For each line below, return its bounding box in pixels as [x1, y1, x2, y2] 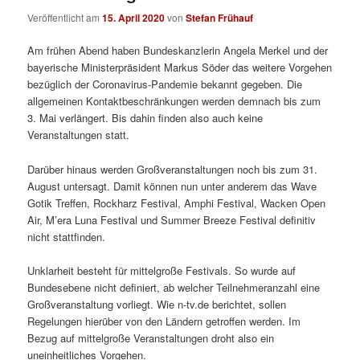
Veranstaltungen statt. [27, 127, 130, 143]
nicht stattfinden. [27, 228, 106, 244]
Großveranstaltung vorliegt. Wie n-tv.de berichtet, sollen [27, 296, 287, 312]
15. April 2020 [102, 10, 166, 26]
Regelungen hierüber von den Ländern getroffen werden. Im [27, 313, 301, 329]
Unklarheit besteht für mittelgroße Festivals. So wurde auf [27, 262, 297, 278]
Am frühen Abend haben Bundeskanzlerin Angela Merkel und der [27, 43, 329, 59]
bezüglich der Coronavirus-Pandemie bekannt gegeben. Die [27, 76, 303, 92]
